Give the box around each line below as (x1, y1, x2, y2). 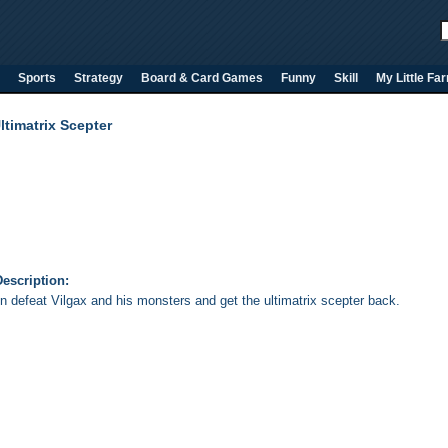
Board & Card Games (141, 71, 263, 85)
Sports (18, 71, 56, 85)
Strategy (74, 71, 123, 85)
